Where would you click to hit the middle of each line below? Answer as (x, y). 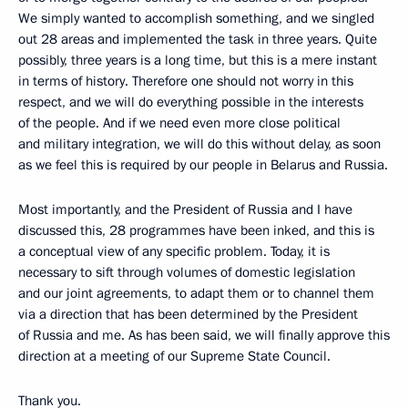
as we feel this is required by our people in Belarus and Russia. (203, 165)
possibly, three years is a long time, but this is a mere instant (198, 60)
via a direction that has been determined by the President (188, 314)
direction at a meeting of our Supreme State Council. (174, 356)
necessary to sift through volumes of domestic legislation (187, 272)
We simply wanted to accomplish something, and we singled (196, 18)
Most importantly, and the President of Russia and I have (185, 209)
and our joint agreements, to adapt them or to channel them (196, 293)
